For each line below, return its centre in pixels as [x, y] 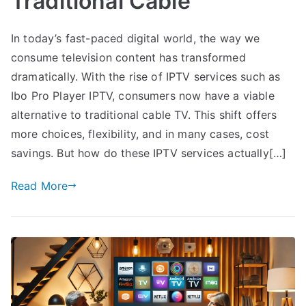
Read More [40, 185]
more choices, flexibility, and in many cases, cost [140, 134]
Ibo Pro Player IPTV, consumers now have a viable [143, 95]
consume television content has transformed [128, 57]
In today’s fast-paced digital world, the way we [136, 38]
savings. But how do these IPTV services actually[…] [149, 153]
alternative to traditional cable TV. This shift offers [144, 114]
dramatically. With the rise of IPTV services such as [146, 76]
